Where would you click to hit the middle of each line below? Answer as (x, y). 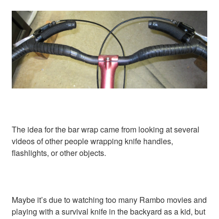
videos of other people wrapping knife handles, (92, 141)
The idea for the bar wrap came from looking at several (106, 129)
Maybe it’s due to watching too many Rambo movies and (109, 199)
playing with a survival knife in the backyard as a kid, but (109, 211)
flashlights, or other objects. (59, 153)
